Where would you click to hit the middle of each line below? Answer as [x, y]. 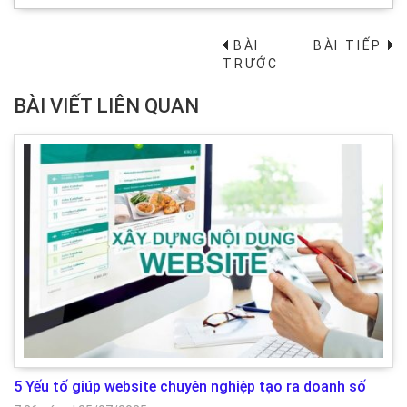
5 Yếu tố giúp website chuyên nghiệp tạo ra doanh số [190, 387]
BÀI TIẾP [350, 46]
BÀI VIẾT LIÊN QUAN [106, 106]
